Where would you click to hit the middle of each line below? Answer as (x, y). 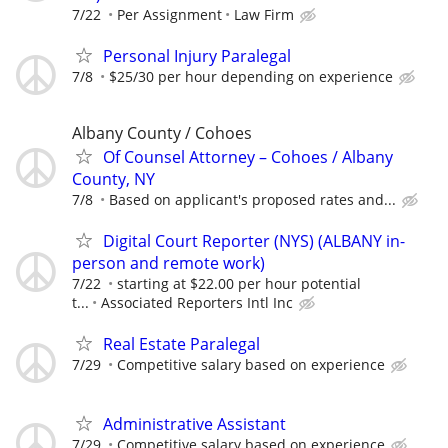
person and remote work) (168, 263)
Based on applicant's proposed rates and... (252, 200)
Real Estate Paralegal (181, 344)
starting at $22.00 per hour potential (239, 284)
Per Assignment (169, 14)
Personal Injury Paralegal (197, 55)
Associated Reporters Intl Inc (197, 303)
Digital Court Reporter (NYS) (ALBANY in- (254, 241)
